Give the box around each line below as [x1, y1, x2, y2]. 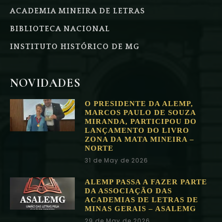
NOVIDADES [10, 76, 81, 91]
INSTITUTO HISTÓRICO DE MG [10, 42, 139, 52]
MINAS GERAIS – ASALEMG [84, 205, 196, 213]
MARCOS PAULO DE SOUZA [84, 109, 196, 117]
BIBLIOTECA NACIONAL [10, 24, 110, 34]
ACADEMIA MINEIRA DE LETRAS [10, 6, 145, 16]
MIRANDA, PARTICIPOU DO [84, 117, 197, 126]
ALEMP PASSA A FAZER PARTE [84, 178, 207, 186]
